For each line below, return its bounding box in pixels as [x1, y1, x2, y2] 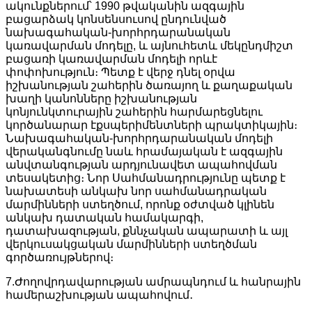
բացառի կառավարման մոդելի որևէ [6, 52, 217, 65]
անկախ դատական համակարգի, [6, 211, 203, 224]
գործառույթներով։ [6, 251, 114, 263]
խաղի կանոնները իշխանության [6, 92, 197, 104]
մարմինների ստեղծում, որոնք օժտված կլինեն [6, 198, 274, 210]
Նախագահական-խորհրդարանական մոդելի [6, 132, 273, 144]
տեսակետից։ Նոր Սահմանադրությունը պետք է [6, 171, 286, 184]
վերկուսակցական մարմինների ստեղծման [6, 237, 257, 250]
